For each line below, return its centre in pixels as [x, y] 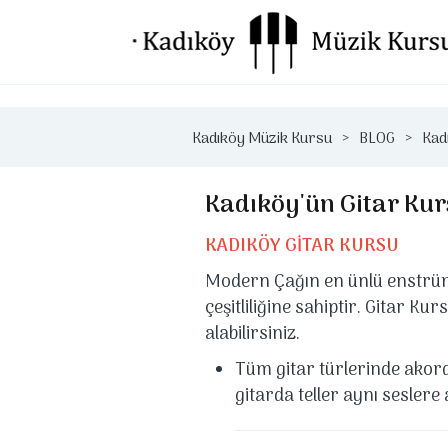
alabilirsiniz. [252, 334]
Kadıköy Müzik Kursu [262, 139]
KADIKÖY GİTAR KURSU [301, 246]
